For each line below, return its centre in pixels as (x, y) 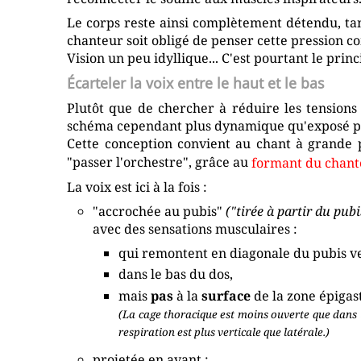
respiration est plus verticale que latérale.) (224, 332)
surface (226, 296)
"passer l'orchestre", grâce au (160, 162)
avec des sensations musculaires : (195, 228)
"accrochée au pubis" (160, 211)
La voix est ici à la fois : (137, 187)
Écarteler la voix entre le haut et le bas (196, 83)
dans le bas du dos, (176, 274)
